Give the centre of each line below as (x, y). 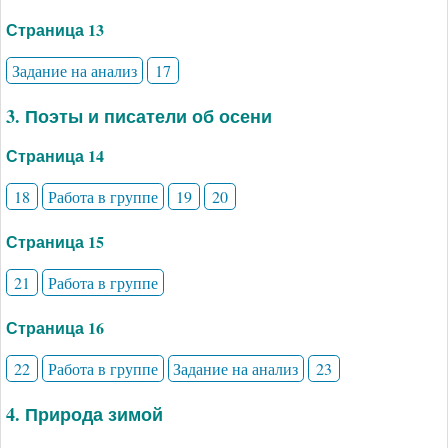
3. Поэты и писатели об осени (139, 116)
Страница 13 (55, 30)
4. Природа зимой (84, 413)
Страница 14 (55, 156)
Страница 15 (55, 242)
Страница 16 (55, 328)
